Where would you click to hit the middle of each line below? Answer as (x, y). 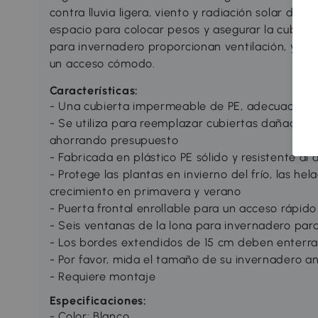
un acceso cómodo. (102, 63)
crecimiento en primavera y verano (145, 191)
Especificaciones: (98, 300)
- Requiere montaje (103, 276)
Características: (94, 90)
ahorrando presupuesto (114, 140)
